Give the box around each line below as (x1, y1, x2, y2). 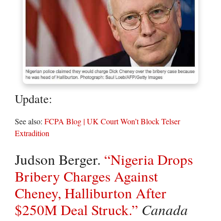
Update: (15, 91, 52, 107)
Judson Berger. (15, 149, 104, 169)
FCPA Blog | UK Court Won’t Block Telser (44, 116, 180, 127)
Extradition (15, 128, 49, 139)
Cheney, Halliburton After (15, 183, 166, 203)
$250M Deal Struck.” (15, 200, 138, 220)
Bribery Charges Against (15, 166, 158, 186)
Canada (142, 200, 188, 220)
